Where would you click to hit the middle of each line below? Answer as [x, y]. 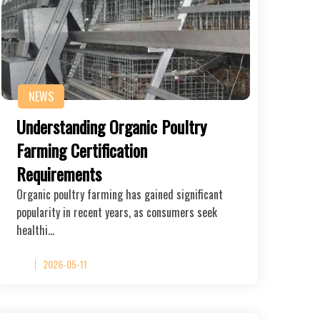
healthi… [35, 230]
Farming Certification [82, 150]
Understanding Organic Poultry [111, 126]
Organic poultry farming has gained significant [120, 194]
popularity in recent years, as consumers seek [117, 212]
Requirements [59, 173]
